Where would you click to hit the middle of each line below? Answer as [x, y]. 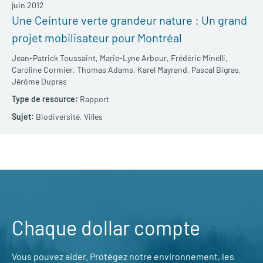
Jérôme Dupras [39, 82]
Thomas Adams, [106, 70]
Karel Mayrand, [163, 70]
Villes [93, 117]
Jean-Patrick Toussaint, [55, 58]
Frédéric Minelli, [199, 58]
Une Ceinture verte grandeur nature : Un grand [129, 20]
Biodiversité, [59, 117]
